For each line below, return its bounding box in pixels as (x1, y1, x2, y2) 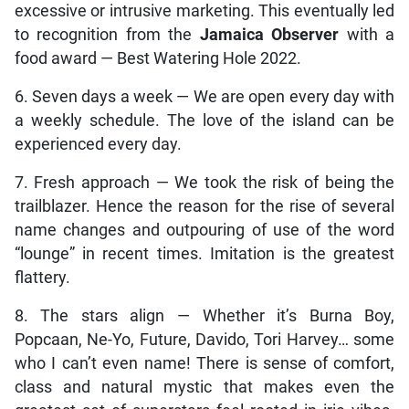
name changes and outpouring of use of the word (14, 221, 395, 240)
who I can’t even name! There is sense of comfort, (14, 354, 395, 373)
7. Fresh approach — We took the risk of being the (14, 173, 395, 193)
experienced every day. (14, 135, 182, 154)
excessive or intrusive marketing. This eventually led (14, 2, 395, 21)
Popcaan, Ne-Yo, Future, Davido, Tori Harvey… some (14, 330, 395, 350)
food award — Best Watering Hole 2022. (14, 49, 301, 68)
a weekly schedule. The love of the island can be (14, 111, 395, 131)
